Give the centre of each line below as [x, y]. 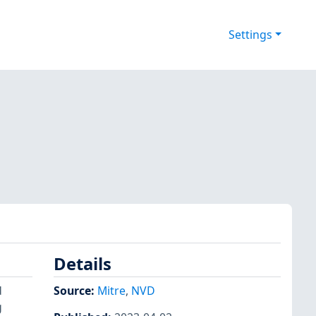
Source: [75, 290]
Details [83, 264]
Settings [250, 35]
